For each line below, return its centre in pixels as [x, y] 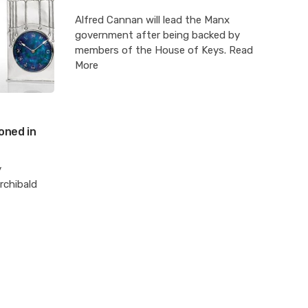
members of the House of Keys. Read [164, 50]
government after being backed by [157, 35]
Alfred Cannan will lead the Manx [152, 20]
